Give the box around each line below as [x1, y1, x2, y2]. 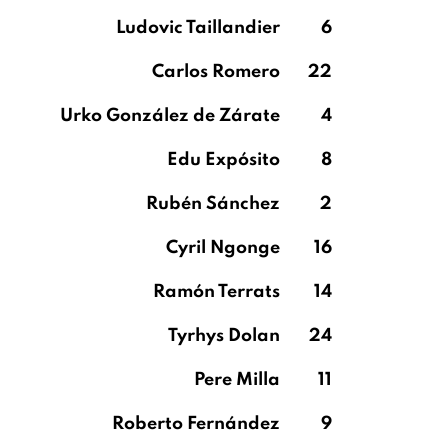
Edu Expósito [167, 151, 280, 169]
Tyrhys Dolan [168, 327, 280, 345]
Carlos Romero [152, 63, 280, 81]
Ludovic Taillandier [116, 19, 280, 37]
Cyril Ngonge [166, 239, 280, 257]
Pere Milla [194, 371, 280, 389]
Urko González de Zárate [60, 107, 280, 125]
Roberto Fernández [112, 415, 280, 433]
